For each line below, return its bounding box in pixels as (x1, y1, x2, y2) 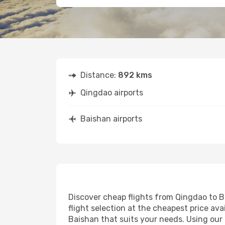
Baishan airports (80, 114, 142, 124)
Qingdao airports (80, 88, 143, 97)
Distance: (80, 70, 118, 80)
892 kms (118, 70, 152, 80)
